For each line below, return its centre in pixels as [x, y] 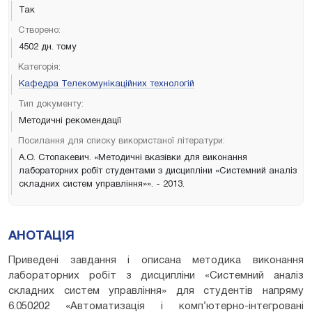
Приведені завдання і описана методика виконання [156, 260]
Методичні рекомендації [70, 121]
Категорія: [39, 67]
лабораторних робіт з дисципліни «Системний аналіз [156, 275]
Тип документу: [51, 104]
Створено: [39, 30]
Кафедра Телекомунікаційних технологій [107, 84]
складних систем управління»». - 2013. [102, 184]
